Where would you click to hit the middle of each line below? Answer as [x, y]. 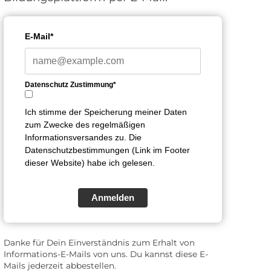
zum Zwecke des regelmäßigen [85, 125]
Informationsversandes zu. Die [83, 138]
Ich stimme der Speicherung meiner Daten [106, 112]
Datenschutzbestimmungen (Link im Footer [108, 150]
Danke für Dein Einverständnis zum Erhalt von [100, 243]
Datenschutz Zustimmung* [71, 85]
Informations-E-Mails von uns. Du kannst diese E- [106, 254]
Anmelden [113, 198]
